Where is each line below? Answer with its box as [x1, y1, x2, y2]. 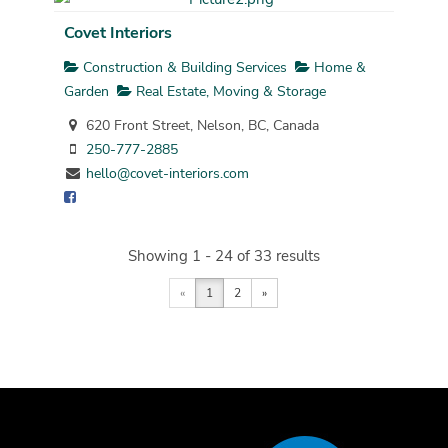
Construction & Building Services [78, 57, 287, 77]
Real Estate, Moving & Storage [131, 81, 326, 101]
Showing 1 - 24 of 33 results [127, 246, 320, 267]
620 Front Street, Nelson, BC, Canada [81, 115, 319, 135]
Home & [309, 57, 366, 77]
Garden [63, 81, 109, 101]
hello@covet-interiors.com [85, 163, 249, 183]
